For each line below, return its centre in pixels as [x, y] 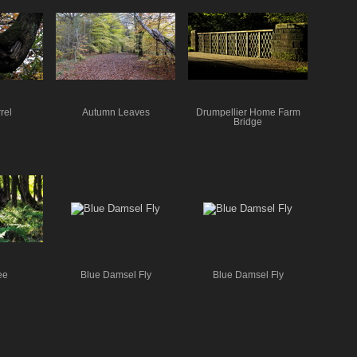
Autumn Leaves [116, 112]
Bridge [248, 122]
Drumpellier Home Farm [248, 112]
